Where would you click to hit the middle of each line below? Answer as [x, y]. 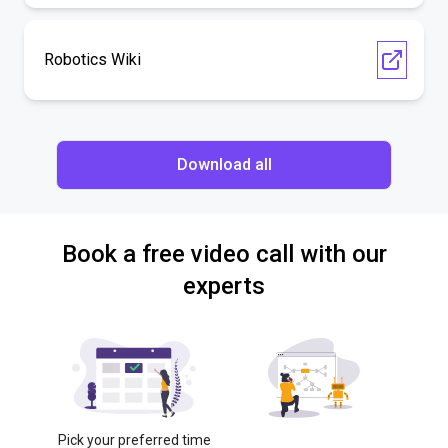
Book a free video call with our [224, 254]
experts [224, 286]
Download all [224, 164]
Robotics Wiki [92, 59]
